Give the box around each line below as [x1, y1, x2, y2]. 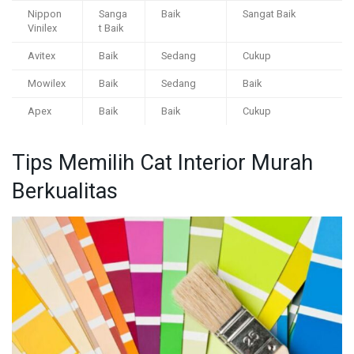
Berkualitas [12, 175, 118, 208]
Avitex [28, 49, 55, 64]
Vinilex [28, 21, 57, 36]
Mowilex [28, 77, 66, 92]
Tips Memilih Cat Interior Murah [12, 147, 313, 179]
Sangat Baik [243, 7, 296, 22]
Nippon [28, 7, 62, 22]
